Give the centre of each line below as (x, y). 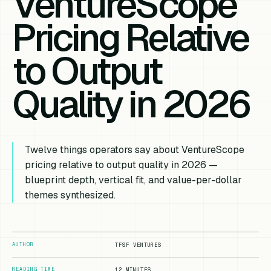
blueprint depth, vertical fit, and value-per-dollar (134, 180)
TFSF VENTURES (139, 245)
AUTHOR (23, 244)
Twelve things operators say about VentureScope (135, 150)
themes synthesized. (70, 195)
